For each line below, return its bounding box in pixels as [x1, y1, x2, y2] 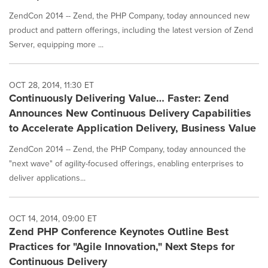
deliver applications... [9, 172, 86, 184]
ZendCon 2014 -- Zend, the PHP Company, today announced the [9, 143, 246, 155]
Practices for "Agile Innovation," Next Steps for [9, 239, 234, 254]
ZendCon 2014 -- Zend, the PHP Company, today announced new [9, 10, 249, 22]
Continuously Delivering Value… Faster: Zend [9, 90, 229, 106]
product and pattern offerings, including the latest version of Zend [9, 24, 253, 36]
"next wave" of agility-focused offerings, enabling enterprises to [9, 157, 243, 169]
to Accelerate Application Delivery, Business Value [9, 120, 256, 136]
